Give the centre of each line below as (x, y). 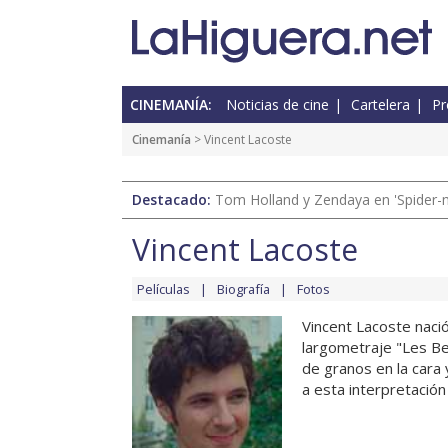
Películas (163, 289)
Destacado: (173, 200)
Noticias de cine (277, 105)
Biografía (243, 289)
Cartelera (380, 105)
